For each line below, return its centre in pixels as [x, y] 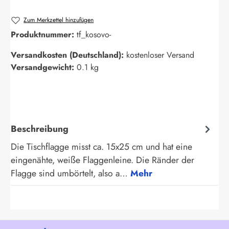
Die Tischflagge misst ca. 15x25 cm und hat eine [101, 147]
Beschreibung [40, 129]
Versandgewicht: [44, 67]
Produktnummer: [44, 35]
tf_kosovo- [94, 35]
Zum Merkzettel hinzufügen [59, 20]
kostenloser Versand [160, 55]
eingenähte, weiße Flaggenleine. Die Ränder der [102, 160]
